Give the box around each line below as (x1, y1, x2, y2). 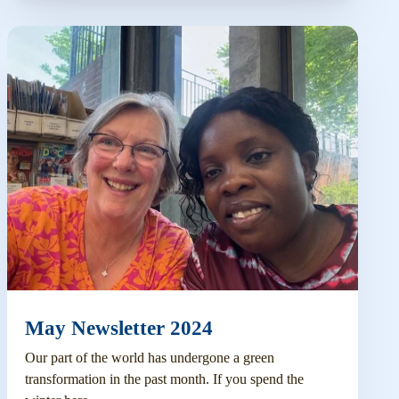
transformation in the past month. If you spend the (24, 371, 304, 387)
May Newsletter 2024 (24, 317, 213, 340)
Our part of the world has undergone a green (24, 350, 274, 366)
